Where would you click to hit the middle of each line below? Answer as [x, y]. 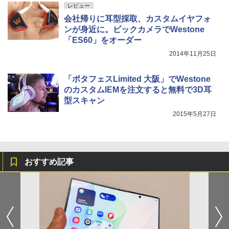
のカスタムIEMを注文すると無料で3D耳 [138, 90]
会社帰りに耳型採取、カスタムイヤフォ [138, 19]
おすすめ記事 [49, 162]
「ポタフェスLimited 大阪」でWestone [137, 79]
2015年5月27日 [194, 114]
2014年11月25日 [193, 54]
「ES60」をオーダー [103, 40]
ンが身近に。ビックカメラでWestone [134, 30]
